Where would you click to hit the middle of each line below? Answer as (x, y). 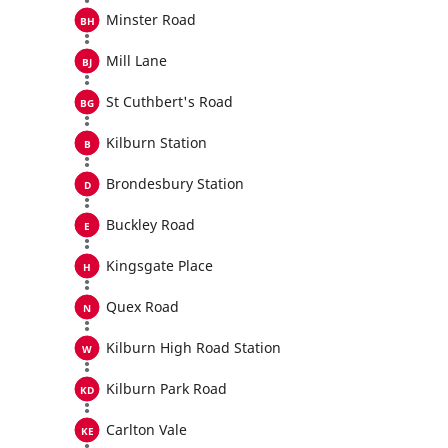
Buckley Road (150, 224)
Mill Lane (136, 60)
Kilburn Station (156, 142)
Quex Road (142, 306)
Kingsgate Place (159, 265)
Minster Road (151, 19)
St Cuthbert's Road (169, 101)
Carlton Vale (146, 429)
